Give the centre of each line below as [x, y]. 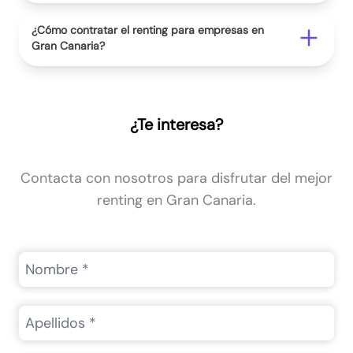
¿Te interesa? [176, 124]
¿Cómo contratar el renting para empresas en [148, 30]
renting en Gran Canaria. [176, 200]
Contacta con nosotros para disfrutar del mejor [176, 178]
